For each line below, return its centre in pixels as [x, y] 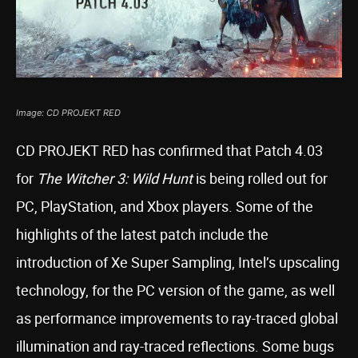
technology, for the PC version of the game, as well [175, 290]
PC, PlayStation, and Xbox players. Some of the [165, 206]
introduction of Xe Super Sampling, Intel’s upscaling [178, 262]
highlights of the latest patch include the [142, 234]
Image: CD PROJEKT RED [68, 113]
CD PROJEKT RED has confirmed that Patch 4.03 [169, 150]
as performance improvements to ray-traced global [177, 318]
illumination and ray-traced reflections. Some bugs [175, 346]
